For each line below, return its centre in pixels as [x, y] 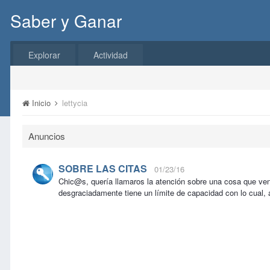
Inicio [41, 103]
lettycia [75, 103]
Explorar [44, 55]
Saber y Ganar [66, 20]
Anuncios [47, 136]
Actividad [111, 55]
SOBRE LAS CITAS [103, 168]
